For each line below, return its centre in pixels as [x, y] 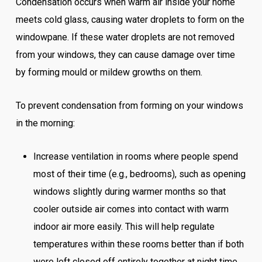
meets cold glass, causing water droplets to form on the [130, 20]
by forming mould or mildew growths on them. [109, 72]
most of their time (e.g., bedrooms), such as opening [139, 174]
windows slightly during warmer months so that [129, 192]
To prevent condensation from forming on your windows [129, 106]
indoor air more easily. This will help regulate [124, 227]
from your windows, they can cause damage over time [125, 55]
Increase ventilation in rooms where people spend [135, 156]
